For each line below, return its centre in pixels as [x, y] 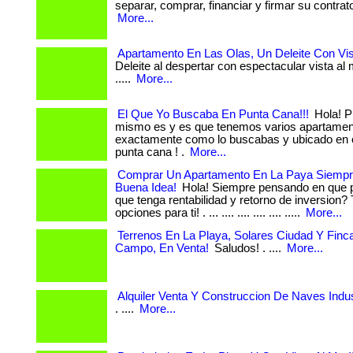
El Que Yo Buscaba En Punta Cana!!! [213, 114]
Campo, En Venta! [162, 248]
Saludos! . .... [248, 248]
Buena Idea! [146, 188]
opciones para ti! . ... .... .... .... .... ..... [209, 213]
